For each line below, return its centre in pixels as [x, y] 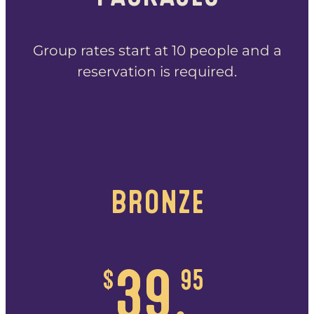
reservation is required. [157, 71]
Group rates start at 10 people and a [157, 50]
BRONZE [157, 202]
